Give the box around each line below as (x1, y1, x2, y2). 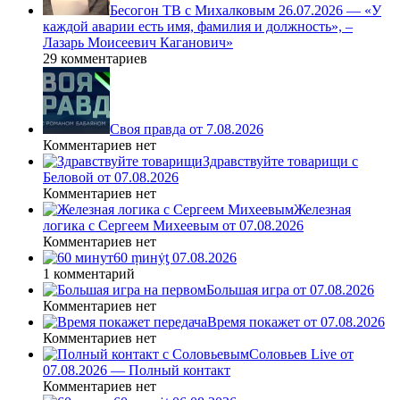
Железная (294, 202, 351, 218)
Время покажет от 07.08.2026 (207, 314, 385, 330)
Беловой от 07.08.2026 (43, 170, 179, 186)
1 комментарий (43, 266, 135, 282)
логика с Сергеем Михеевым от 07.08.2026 (43, 218, 304, 234)
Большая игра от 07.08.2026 (206, 282, 374, 298)
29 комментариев (43, 51, 147, 67)
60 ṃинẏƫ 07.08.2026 (113, 250, 237, 266)
